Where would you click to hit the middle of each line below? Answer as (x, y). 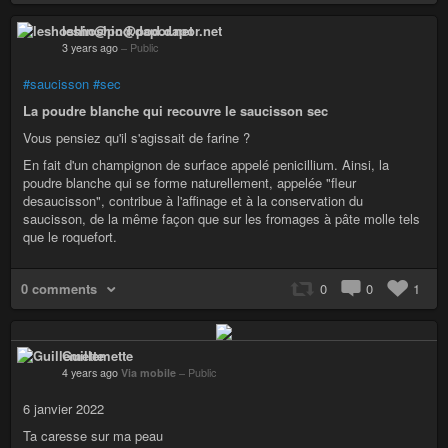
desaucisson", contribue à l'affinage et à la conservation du (193, 200)
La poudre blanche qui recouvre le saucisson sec (175, 110)
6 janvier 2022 (63, 408)
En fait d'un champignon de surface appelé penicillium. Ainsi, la (206, 164)
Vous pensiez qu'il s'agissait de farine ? (136, 137)
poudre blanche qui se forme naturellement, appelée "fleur (189, 182)
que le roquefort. (70, 236)
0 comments (59, 288)
